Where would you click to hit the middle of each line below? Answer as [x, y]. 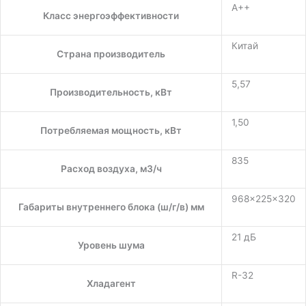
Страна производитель [111, 54]
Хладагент [111, 283]
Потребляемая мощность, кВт [111, 130]
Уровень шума [111, 245]
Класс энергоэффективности [111, 15]
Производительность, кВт [111, 92]
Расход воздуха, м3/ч [111, 168]
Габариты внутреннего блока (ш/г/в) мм [111, 207]
